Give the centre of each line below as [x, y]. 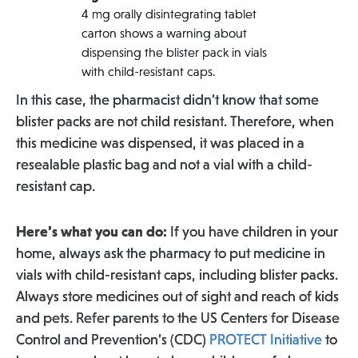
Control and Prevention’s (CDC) [113, 340]
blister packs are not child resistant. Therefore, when [175, 121]
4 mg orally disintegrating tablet [169, 14]
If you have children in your [253, 232]
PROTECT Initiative [266, 340]
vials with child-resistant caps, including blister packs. [177, 275]
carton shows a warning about [164, 33]
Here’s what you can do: [91, 232]
